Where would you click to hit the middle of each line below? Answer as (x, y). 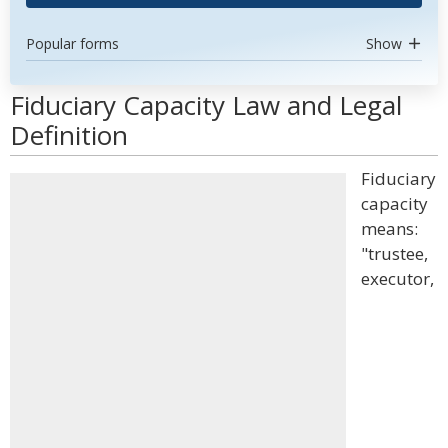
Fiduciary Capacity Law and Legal (206, 105)
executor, (397, 278)
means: (389, 228)
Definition (69, 135)
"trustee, (394, 253)
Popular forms (72, 43)
